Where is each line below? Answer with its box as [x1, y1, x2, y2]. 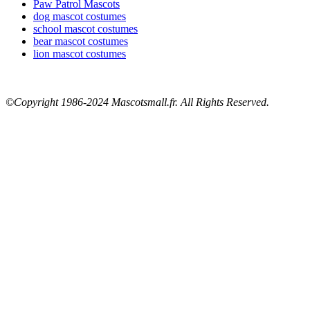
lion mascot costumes [33, 48, 126, 60]
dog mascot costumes [33, 10, 126, 23]
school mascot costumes [33, 23, 138, 35]
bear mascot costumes [33, 35, 128, 48]
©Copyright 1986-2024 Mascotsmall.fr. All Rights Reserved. [6, 96, 269, 109]
